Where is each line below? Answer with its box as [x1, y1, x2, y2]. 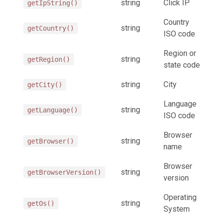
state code [163, 60, 200, 70]
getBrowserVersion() [27, 168, 101, 176]
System [163, 204, 190, 214]
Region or [163, 48, 196, 58]
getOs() [27, 199, 54, 207]
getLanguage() [27, 106, 78, 114]
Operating [163, 192, 197, 202]
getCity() [27, 80, 62, 89]
